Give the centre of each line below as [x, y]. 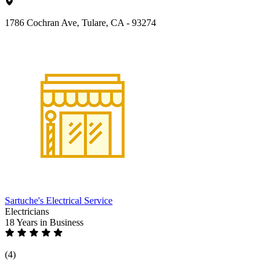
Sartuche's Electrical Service [59, 200]
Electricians [27, 211]
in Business [62, 222]
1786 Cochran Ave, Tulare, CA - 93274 [80, 22]
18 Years [22, 222]
